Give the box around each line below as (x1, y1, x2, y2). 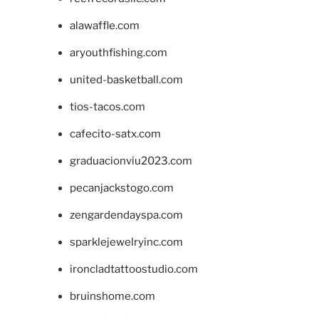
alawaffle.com (69, 19, 140, 32)
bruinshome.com (69, 289, 155, 303)
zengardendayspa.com (69, 208, 183, 221)
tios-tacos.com (69, 100, 145, 113)
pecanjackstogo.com (69, 181, 174, 194)
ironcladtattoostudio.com (69, 262, 198, 276)
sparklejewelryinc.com (69, 235, 183, 249)
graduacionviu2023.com (69, 154, 192, 167)
